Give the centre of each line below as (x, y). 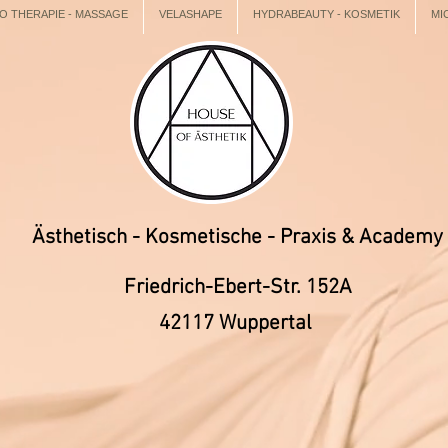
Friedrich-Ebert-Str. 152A (237, 287)
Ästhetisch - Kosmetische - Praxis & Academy (237, 237)
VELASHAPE (190, 14)
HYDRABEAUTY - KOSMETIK (326, 14)
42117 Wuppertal (237, 323)
